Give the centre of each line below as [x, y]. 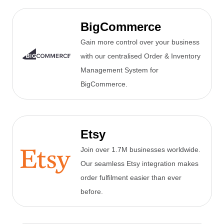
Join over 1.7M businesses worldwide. [140, 150]
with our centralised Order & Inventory [140, 56]
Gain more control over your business [140, 42]
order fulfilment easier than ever [131, 178]
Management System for [119, 70]
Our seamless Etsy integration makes [139, 164]
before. [92, 192]
